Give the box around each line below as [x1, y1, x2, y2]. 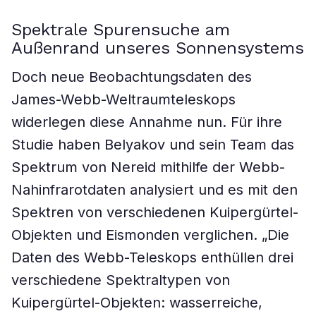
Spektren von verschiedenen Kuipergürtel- [11, 204, 298, 221]
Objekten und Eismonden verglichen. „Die [11, 226, 289, 243]
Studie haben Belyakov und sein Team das [11, 136, 294, 153]
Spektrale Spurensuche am [11, 20, 230, 39]
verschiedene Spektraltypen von [11, 272, 230, 288]
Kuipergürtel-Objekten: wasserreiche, [11, 294, 262, 311]
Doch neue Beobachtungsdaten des [11, 68, 252, 85]
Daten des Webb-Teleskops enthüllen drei [11, 249, 293, 266]
